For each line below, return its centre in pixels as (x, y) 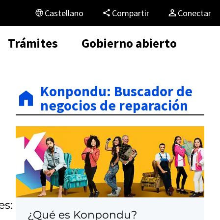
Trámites (33, 43)
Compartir (133, 13)
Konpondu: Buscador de (116, 91)
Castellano (67, 13)
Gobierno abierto (129, 43)
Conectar (197, 13)
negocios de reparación (114, 105)
